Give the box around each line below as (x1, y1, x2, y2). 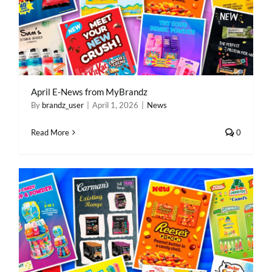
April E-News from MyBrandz (31, 86, 148, 97)
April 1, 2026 (92, 100, 138, 110)
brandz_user (42, 100, 84, 110)
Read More (31, 127, 69, 137)
